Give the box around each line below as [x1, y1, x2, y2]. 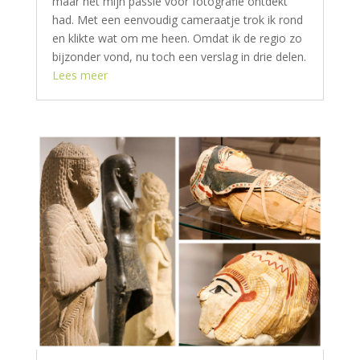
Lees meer [51, 67, 108, 83]
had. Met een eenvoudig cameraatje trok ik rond [51, 12, 303, 27]
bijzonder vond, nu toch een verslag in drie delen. [51, 49, 306, 64]
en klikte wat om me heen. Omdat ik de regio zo [51, 31, 302, 46]
